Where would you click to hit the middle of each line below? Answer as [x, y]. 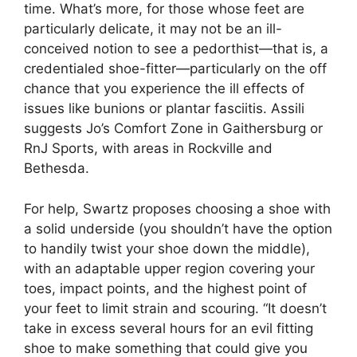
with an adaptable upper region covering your [169, 268]
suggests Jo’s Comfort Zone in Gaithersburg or [173, 128]
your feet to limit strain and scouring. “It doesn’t [175, 308]
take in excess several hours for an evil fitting [169, 328]
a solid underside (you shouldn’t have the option [178, 228]
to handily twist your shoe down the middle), [167, 248]
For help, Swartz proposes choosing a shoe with [177, 208]
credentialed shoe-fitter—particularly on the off [175, 69]
